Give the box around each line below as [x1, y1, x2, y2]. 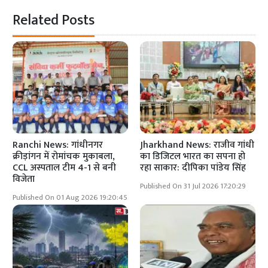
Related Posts [13, 8, 95, 33]
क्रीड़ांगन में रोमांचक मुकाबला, [13, 148, 115, 165]
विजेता [13, 171, 35, 188]
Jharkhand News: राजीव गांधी [140, 137, 254, 154]
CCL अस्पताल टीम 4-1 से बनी [13, 160, 117, 176]
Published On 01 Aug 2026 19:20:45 [13, 191, 128, 205]
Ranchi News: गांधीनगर [13, 137, 103, 154]
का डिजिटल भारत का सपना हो [140, 148, 245, 165]
